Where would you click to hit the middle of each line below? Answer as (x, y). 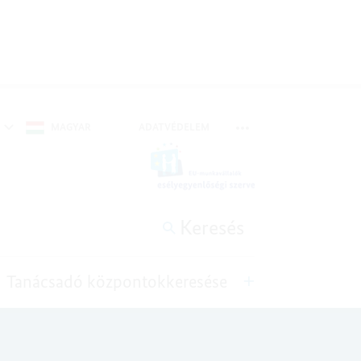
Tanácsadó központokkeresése (117, 282)
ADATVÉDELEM (174, 127)
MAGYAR (71, 127)
